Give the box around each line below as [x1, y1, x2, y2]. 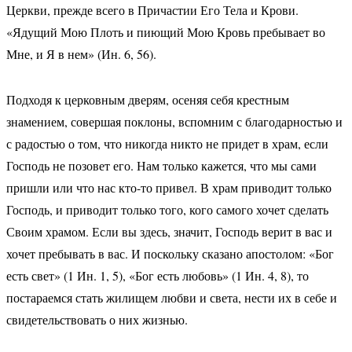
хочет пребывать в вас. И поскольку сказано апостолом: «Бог [5, 245, 334, 262]
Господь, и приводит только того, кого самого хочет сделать [5, 201, 328, 218]
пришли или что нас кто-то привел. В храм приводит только [5, 179, 332, 196]
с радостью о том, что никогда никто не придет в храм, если [5, 135, 328, 152]
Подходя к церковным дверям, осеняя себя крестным [5, 91, 289, 108]
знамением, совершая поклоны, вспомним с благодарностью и [5, 113, 343, 130]
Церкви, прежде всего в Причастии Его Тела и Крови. [5, 2, 299, 18]
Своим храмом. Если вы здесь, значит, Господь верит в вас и [5, 223, 332, 240]
